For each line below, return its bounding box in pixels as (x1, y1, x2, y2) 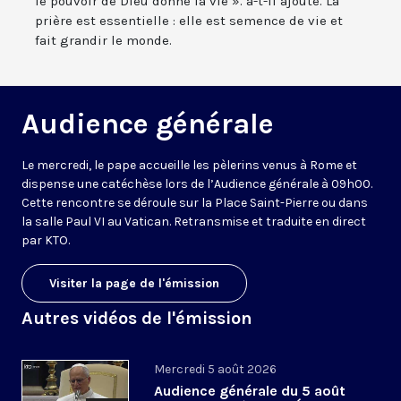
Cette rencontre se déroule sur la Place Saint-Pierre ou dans (21, 195, 368, 211)
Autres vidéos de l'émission (21, 308, 252, 329)
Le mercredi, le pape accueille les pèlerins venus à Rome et (21, 158, 357, 174)
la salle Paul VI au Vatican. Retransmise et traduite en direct (21, 214, 366, 230)
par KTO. (21, 233, 70, 249)
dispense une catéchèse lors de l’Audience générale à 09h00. (21, 176, 372, 192)
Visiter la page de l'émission (49, 276, 219, 292)
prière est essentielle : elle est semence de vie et (35, 13, 343, 30)
